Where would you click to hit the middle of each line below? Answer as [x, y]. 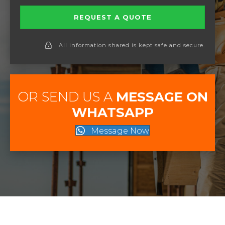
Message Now [120, 131]
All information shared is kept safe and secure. [132, 45]
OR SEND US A [67, 97]
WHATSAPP [113, 113]
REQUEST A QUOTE [113, 17]
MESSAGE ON [162, 97]
